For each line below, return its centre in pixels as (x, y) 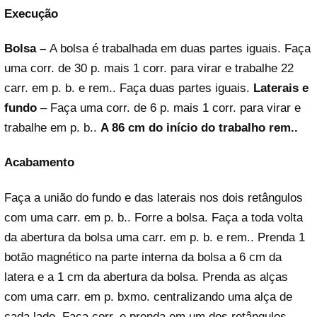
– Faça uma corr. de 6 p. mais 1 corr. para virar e (169, 108)
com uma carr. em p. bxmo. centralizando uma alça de (148, 296)
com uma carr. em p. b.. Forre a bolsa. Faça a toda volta (154, 217)
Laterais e (281, 88)
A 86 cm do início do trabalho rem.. (199, 128)
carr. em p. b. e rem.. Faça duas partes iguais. (129, 88)
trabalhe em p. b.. (52, 128)
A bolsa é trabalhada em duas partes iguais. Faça (178, 49)
